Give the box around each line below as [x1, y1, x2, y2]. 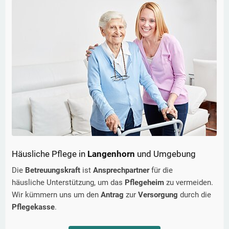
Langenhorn [87, 149, 135, 159]
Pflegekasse [12, 202, 55, 212]
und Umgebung [137, 149, 196, 159]
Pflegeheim [125, 178, 166, 188]
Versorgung [138, 190, 180, 200]
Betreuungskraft [25, 166, 82, 175]
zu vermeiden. [166, 178, 213, 188]
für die [151, 166, 173, 175]
